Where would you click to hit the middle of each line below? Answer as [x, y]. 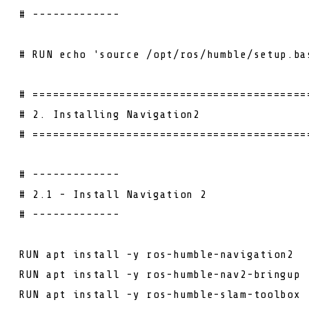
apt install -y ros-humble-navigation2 [170, 254]
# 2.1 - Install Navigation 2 [113, 194]
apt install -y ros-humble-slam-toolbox [173, 294]
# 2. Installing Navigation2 [110, 114]
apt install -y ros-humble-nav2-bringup [173, 274]
